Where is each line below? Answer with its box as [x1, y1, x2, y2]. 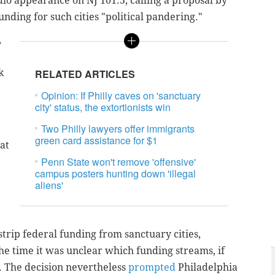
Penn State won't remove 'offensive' [41, 155, 196, 169]
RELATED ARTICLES [35, 67, 136, 82]
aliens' [35, 178, 64, 193]
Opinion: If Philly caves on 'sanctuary [41, 88, 201, 103]
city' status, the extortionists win [35, 100, 171, 115]
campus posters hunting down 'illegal [35, 166, 196, 181]
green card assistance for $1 [35, 133, 158, 148]
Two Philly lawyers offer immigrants [41, 122, 195, 136]
